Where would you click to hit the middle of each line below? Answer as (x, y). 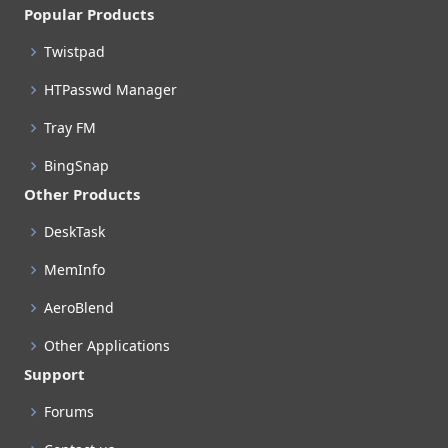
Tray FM (70, 127)
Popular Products (89, 13)
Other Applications (107, 345)
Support (54, 373)
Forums (69, 411)
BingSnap (76, 165)
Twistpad (74, 51)
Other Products (82, 193)
